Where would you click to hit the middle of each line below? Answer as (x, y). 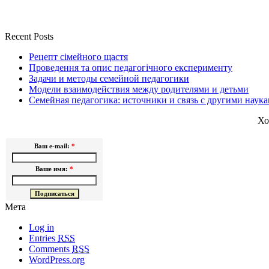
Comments (50, 249)
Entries (43, 238)
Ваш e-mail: (53, 146)
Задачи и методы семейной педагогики (109, 78)
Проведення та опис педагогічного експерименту (131, 67)
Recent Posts (29, 36)
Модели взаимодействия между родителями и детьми (139, 89)
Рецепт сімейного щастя (78, 56)
